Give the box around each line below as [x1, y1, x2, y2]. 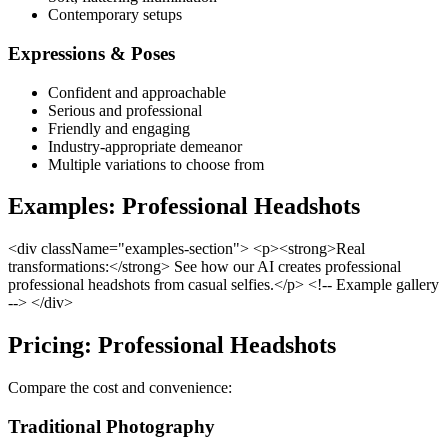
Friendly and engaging [48, 119, 190, 137]
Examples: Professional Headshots [8, 193, 360, 220]
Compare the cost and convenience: [8, 379, 232, 397]
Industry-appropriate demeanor [48, 137, 242, 155]
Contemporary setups [48, 6, 182, 24]
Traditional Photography [8, 415, 215, 437]
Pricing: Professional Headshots [8, 332, 336, 359]
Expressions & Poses [8, 42, 175, 64]
